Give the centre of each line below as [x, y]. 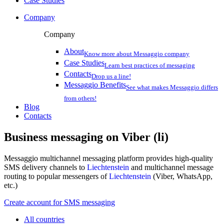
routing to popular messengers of [56, 176]
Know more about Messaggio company [137, 54]
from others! [80, 98]
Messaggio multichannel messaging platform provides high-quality [108, 158]
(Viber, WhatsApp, [182, 176]
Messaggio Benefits [95, 84]
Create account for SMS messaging [59, 202]
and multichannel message [171, 167]
